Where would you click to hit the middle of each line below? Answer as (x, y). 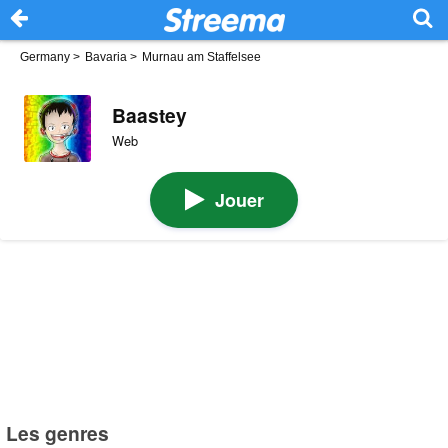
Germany (45, 57)
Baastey (149, 114)
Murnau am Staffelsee (201, 57)
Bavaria (106, 57)
